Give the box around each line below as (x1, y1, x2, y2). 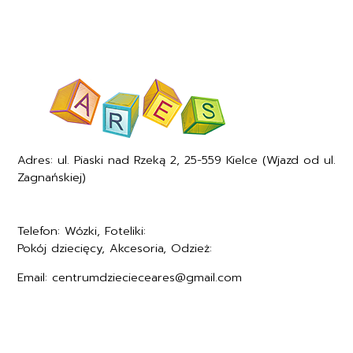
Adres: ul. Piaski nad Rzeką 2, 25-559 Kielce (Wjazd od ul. (17, 148, 336, 166)
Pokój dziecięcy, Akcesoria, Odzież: (17, 236, 217, 255)
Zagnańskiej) (17, 165, 86, 184)
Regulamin (17, 308, 76, 328)
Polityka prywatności (17, 327, 137, 347)
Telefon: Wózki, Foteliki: (17, 219, 150, 237)
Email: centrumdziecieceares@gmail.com (17, 266, 242, 284)
